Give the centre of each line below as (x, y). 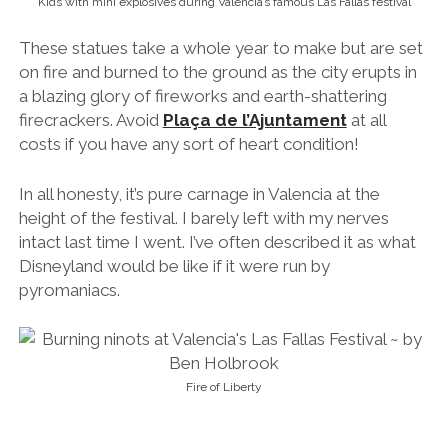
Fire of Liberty (224, 387)
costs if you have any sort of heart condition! (188, 144)
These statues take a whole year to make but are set (220, 48)
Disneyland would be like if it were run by (174, 265)
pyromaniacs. (69, 289)
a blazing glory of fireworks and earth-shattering (202, 96)
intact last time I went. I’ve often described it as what (217, 241)
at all (366, 120)
